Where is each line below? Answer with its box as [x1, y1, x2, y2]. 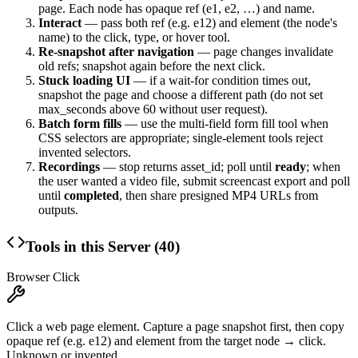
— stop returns [100, 160, 181, 173]
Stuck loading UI [38, 74, 130, 87]
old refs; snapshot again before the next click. [38, 59, 265, 73]
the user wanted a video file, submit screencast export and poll [38, 174, 350, 188]
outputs [38, 203, 75, 217]
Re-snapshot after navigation [38, 45, 194, 58]
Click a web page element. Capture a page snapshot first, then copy [6, 320, 344, 334]
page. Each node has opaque [38, 2, 185, 15]
